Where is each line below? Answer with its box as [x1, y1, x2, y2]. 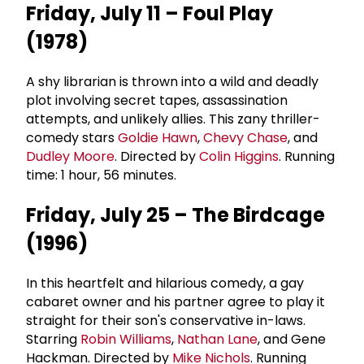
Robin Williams [80, 330, 171, 349]
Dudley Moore [26, 147, 115, 167]
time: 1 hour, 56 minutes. [26, 166, 183, 185]
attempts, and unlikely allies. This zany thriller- [26, 110, 320, 129]
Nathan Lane [177, 330, 258, 349]
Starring [26, 330, 80, 349]
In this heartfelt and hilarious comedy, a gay [26, 274, 304, 293]
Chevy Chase [203, 128, 288, 148]
